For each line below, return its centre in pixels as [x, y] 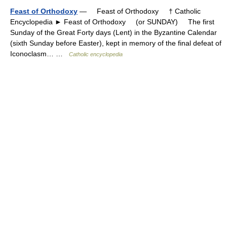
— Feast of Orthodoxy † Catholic [139, 11]
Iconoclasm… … [40, 54]
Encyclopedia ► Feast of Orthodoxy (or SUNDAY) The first [112, 22]
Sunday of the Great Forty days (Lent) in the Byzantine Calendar [113, 32]
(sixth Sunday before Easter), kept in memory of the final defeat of [116, 43]
